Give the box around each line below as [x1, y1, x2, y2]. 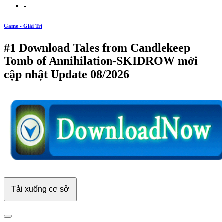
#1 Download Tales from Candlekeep [4, 41, 190, 54]
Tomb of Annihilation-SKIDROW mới [4, 54, 198, 67]
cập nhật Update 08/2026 [4, 67, 129, 81]
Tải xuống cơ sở [11, 184, 69, 193]
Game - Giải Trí [4, 22, 42, 29]
